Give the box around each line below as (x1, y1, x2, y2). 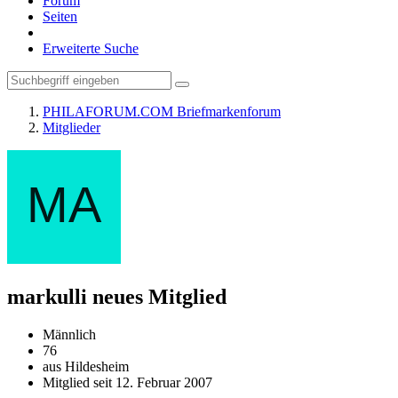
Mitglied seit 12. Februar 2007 (43, 374, 212, 390)
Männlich (43, 326, 96, 342)
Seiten (43, 9, 77, 24)
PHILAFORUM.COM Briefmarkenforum (43, 104, 281, 119)
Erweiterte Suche (43, 41, 139, 56)
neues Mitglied (92, 284, 227, 308)
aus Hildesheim (43, 358, 129, 374)
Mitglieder (43, 120, 100, 135)
